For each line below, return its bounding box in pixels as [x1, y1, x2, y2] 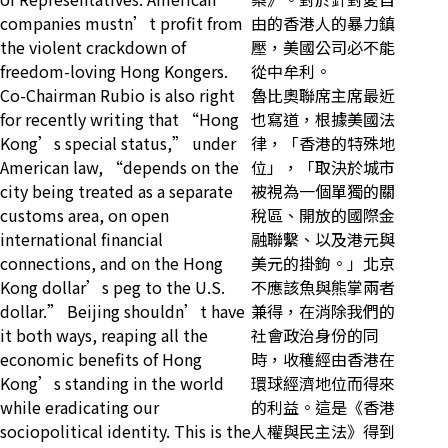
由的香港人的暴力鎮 [251, 11, 395, 36]
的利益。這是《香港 [251, 395, 395, 420]
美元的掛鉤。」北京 [251, 251, 395, 276]
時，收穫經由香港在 [251, 347, 395, 372]
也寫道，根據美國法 [251, 107, 395, 132]
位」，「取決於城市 [251, 155, 395, 180]
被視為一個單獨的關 [251, 179, 395, 204]
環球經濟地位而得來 [251, 371, 395, 396]
